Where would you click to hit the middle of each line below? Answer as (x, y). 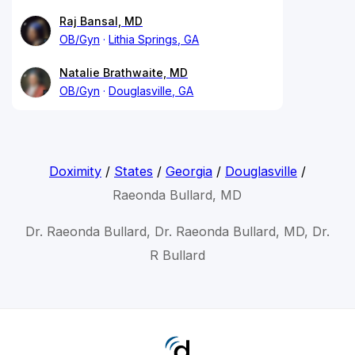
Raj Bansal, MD (101, 21)
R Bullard (177, 255)
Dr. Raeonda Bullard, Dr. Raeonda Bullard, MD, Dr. (177, 231)
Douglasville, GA (151, 90)
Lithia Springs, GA (154, 39)
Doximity (75, 171)
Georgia (189, 171)
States (133, 171)
